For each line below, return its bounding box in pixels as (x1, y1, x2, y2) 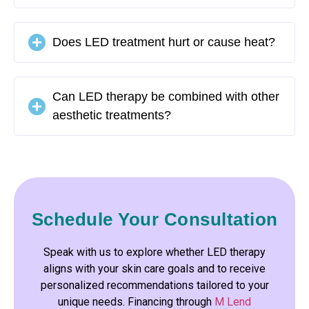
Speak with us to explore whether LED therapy (43, 246, 266, 259)
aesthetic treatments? (52, 108, 171, 123)
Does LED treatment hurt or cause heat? (52, 35, 275, 50)
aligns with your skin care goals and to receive (43, 262, 266, 276)
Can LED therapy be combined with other (52, 90, 279, 104)
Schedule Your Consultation (31, 209, 278, 230)
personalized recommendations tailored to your (40, 279, 269, 292)
